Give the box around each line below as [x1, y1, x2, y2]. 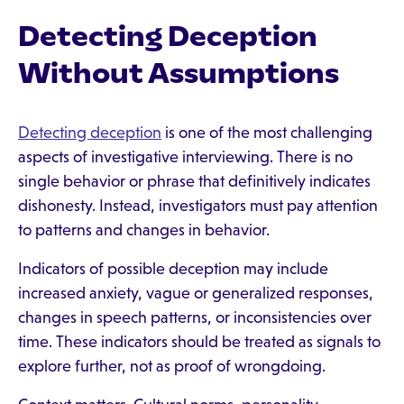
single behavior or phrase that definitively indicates [18, 172, 371, 190]
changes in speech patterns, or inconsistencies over [18, 308, 372, 326]
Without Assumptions [18, 56, 339, 90]
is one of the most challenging [161, 124, 372, 142]
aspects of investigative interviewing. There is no [18, 148, 353, 166]
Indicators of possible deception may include [18, 260, 328, 278]
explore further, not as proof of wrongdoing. [18, 357, 326, 375]
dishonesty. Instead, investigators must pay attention [18, 197, 378, 215]
